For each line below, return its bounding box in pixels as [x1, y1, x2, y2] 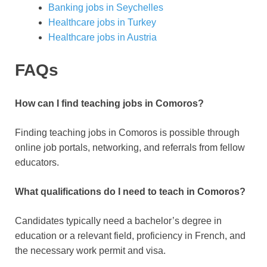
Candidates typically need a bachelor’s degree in [15, 216, 222, 226]
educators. [15, 157, 59, 168]
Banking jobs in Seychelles [48, 2, 163, 13]
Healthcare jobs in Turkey [48, 17, 156, 27]
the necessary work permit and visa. [15, 246, 166, 256]
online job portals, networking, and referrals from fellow [15, 142, 245, 153]
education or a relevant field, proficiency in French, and [15, 231, 246, 241]
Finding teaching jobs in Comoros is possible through [15, 128, 240, 138]
